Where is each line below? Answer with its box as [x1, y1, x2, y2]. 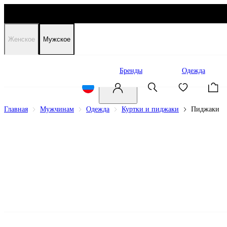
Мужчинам [40, 105, 74, 113]
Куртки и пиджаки [122, 105, 179, 113]
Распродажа [44, 67, 80, 74]
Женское [8, 35, 35, 43]
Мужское [43, 35, 70, 43]
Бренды [119, 67, 142, 74]
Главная [4, 105, 28, 113]
